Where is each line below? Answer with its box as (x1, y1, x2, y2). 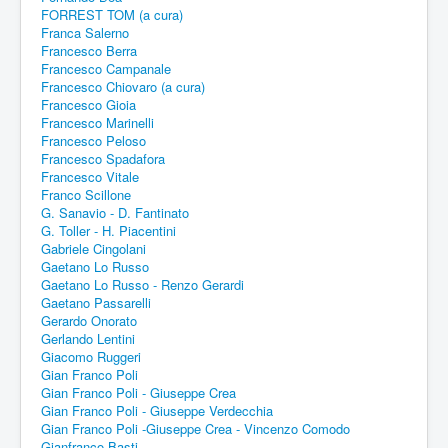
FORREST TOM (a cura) (41, 4, 183, 24)
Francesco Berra (41, 40, 137, 60)
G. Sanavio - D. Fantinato (41, 202, 189, 222)
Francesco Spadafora (41, 148, 165, 168)
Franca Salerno (41, 22, 129, 42)
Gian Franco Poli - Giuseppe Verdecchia (41, 400, 273, 420)
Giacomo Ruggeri (41, 346, 141, 366)
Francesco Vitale (41, 166, 139, 186)
